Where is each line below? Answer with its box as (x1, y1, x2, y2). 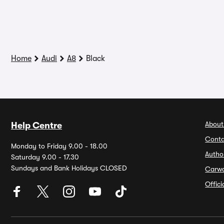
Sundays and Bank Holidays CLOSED (11, 164, 127, 172)
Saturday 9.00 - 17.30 (11, 153, 79, 161)
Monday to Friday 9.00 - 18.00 (11, 142, 107, 150)
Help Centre (11, 120, 62, 130)
